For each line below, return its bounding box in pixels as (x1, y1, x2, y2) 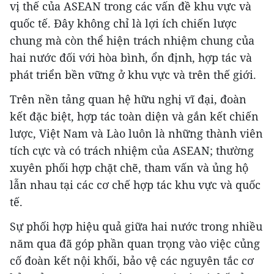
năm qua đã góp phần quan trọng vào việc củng (10, 236, 260, 251)
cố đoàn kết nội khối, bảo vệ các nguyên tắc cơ (10, 253, 254, 268)
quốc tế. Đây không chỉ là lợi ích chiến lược (10, 16, 237, 31)
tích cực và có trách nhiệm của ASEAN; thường (10, 143, 254, 158)
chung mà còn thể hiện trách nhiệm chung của (10, 33, 254, 48)
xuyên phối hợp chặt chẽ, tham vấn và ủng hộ (10, 160, 248, 175)
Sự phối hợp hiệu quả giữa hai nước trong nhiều (10, 219, 262, 234)
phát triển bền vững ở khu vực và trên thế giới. (10, 67, 256, 82)
